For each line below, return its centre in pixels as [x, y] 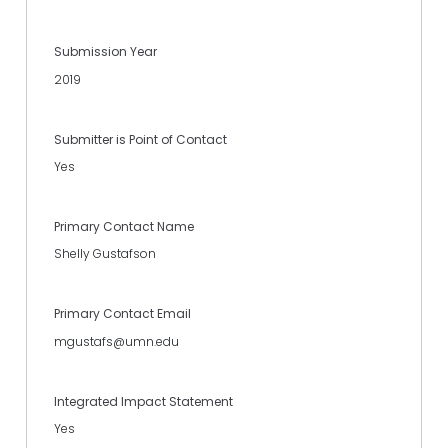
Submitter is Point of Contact [140, 139]
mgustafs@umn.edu [116, 341]
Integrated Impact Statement [143, 401]
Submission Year [105, 52]
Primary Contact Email [122, 314]
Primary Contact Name [124, 227]
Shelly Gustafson [105, 254]
